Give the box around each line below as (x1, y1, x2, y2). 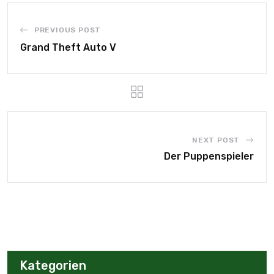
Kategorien (20, 258, 86, 273)
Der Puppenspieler (164, 150, 254, 162)
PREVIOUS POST (34, 26, 102, 34)
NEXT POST (191, 136, 240, 144)
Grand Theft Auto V (20, 42, 116, 53)
